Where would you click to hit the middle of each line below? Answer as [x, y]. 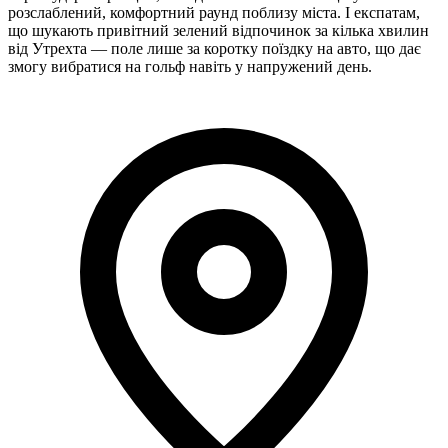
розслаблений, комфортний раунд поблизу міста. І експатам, [214, 12]
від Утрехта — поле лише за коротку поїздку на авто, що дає [214, 48]
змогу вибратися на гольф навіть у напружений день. [190, 66]
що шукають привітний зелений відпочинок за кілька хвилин [218, 30]
